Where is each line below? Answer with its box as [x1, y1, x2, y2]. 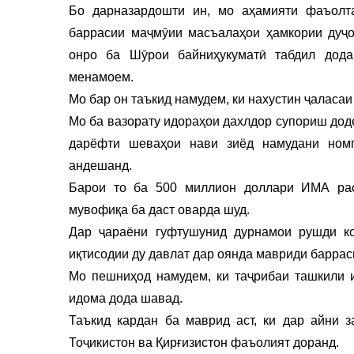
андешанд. [69, 158, 132, 172]
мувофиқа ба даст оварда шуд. [69, 202, 250, 217]
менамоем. [69, 70, 134, 84]
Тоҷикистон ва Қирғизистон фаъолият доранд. [69, 335, 339, 349]
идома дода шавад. [69, 291, 183, 305]
